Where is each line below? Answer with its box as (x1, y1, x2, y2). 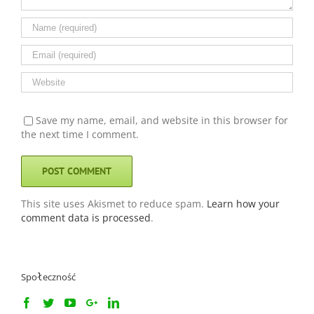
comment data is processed (21, 211, 151, 225)
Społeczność (21, 271, 76, 284)
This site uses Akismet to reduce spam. (21, 197, 207, 211)
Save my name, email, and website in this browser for (35, 113, 288, 127)
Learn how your (207, 197, 280, 211)
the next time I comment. (21, 128, 139, 142)
